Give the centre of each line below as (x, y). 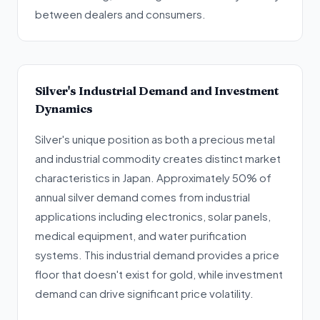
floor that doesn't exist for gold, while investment (159, 274)
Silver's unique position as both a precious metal (155, 139)
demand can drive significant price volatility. (144, 293)
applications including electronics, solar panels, (153, 216)
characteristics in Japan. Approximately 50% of (153, 177)
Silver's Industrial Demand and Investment (157, 91)
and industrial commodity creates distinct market (158, 158)
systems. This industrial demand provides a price (157, 255)
